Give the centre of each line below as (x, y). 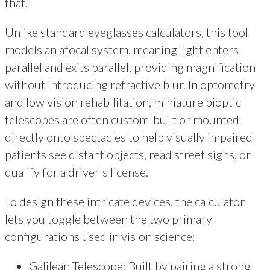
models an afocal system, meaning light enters (122, 49)
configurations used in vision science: (100, 236)
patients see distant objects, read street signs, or (128, 154)
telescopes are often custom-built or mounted (122, 119)
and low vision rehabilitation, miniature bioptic (123, 102)
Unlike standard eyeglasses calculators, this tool (127, 32)
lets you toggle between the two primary (108, 218)
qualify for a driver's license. (77, 171)
